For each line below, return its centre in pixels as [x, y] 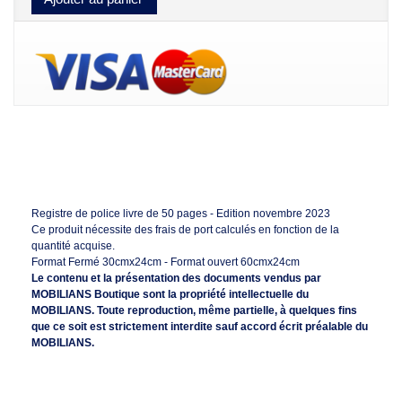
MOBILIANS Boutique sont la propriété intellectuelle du [170, 295]
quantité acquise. [73, 246]
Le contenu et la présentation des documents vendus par [176, 279]
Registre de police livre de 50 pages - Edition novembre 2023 [181, 214]
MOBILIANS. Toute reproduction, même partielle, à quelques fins [194, 311]
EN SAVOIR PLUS [92, 163]
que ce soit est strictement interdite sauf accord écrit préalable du [200, 327]
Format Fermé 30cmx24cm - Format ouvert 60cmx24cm [166, 262]
